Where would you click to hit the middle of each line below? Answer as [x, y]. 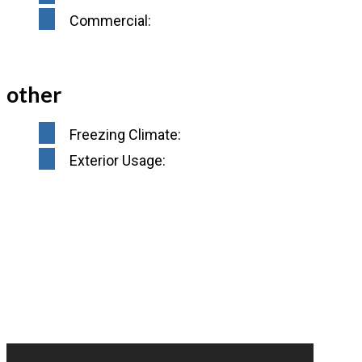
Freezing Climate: [125, 135]
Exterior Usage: [118, 161]
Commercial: [110, 21]
